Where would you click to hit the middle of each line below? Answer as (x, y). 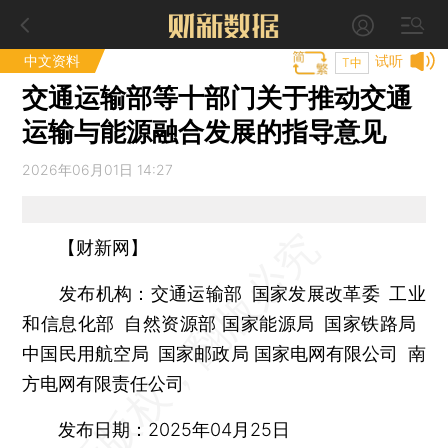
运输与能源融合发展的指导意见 (204, 131)
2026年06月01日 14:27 (98, 169)
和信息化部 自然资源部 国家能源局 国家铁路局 (224, 323)
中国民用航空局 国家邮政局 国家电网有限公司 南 (224, 353)
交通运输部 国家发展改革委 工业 (288, 293)
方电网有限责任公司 (103, 383)
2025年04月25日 (219, 429)
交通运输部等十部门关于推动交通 (217, 97)
